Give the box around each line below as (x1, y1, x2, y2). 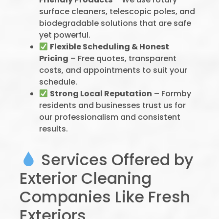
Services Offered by (37, 149, 194, 171)
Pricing (39, 53, 68, 64)
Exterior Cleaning (20, 167, 152, 189)
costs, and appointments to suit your (39, 65, 187, 76)
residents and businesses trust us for (39, 100, 186, 111)
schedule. (39, 76, 77, 88)
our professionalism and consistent (39, 111, 180, 123)
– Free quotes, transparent (68, 53, 176, 64)
